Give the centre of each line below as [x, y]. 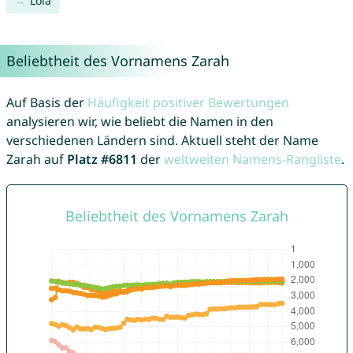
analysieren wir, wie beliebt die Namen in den [139, 122]
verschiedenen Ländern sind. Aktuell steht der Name [162, 141]
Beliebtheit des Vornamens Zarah [117, 61]
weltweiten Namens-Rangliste [252, 160]
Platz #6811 [102, 160]
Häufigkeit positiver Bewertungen [188, 103]
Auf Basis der [46, 103]
